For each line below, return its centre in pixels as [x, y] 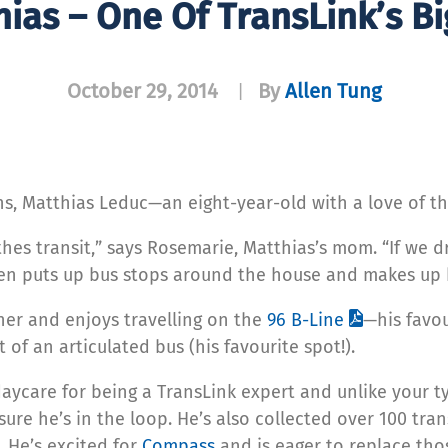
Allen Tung [333, 90]
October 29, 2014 [142, 90]
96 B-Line [305, 319]
